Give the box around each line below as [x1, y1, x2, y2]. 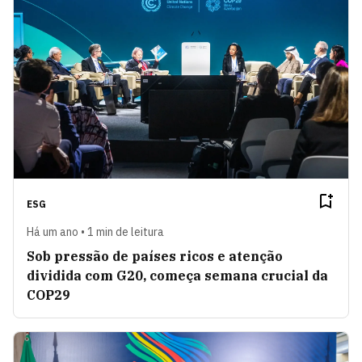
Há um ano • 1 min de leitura [27, 224, 164, 239]
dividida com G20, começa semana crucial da [27, 267, 328, 284]
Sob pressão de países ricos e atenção [27, 247, 283, 264]
